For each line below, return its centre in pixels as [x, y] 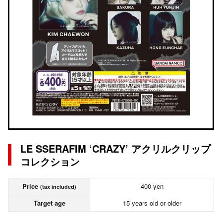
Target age [49, 203]
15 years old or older [152, 203]
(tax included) [58, 187]
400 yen [152, 186]
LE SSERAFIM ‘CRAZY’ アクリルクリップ [115, 148]
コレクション [50, 161]
